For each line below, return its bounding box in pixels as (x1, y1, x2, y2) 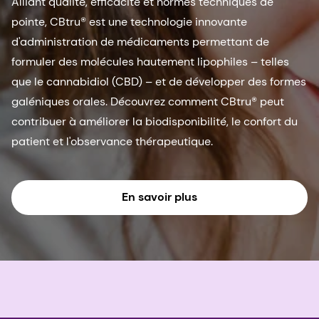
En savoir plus (122, 189, 197, 205)
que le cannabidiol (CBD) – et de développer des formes (11, 73, 306, 89)
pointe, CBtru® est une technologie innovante (11, 14, 247, 29)
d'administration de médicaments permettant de (11, 33, 269, 49)
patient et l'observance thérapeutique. (11, 133, 213, 149)
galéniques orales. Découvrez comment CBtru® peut (11, 93, 284, 109)
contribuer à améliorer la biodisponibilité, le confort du (11, 113, 298, 129)
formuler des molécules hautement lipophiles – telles (11, 53, 289, 69)
